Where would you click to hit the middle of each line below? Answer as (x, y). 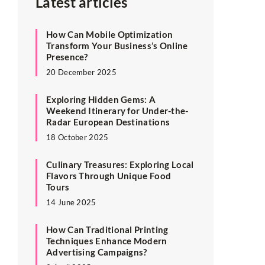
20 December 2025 (81, 72)
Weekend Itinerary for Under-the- (117, 110)
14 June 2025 (71, 202)
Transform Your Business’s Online (117, 45)
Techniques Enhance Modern (107, 240)
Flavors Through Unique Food (109, 175)
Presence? (67, 56)
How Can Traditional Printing (107, 229)
